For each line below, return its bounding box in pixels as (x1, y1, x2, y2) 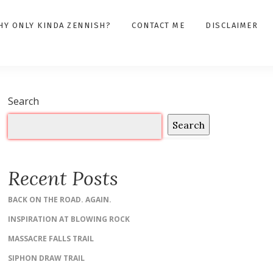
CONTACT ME (132, 21, 185, 30)
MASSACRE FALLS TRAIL (7, 233, 94, 244)
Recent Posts (7, 166, 118, 191)
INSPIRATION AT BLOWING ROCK (7, 214, 130, 224)
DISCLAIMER (205, 21, 258, 30)
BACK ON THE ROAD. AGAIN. (7, 194, 112, 205)
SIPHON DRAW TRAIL (7, 253, 85, 263)
